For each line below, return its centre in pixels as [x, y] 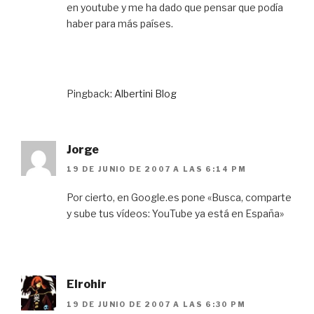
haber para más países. [120, 24]
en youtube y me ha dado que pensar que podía [175, 8]
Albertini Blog [145, 94]
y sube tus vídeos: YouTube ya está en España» [175, 214]
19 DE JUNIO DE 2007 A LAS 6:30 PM [156, 304]
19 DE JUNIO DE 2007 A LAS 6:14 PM [157, 169]
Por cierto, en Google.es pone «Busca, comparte [179, 198]
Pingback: [90, 94]
